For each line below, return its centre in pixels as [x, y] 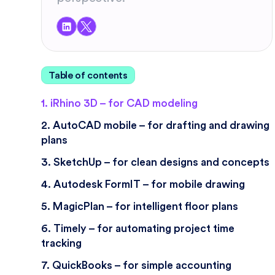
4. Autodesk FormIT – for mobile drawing [143, 185]
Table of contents [88, 75]
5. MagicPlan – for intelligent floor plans [140, 207]
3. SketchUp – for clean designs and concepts [156, 163]
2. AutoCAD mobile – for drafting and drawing [156, 126]
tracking [62, 244]
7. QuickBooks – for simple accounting [137, 266]
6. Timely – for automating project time [138, 229]
